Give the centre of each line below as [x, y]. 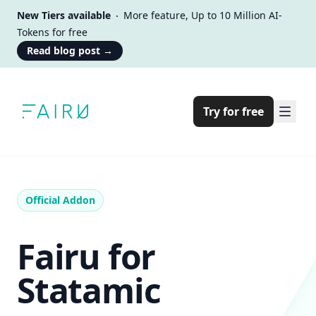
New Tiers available [64, 15]
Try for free [233, 111]
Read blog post [63, 50]
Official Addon [60, 200]
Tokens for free [52, 32]
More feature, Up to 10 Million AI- [203, 15]
